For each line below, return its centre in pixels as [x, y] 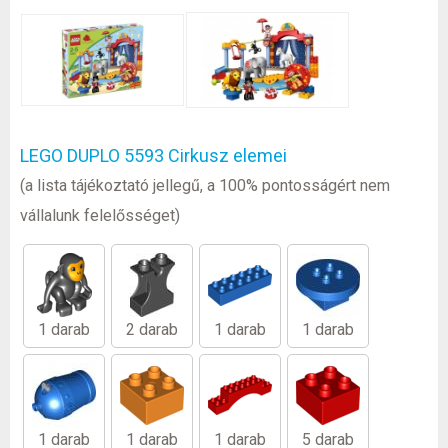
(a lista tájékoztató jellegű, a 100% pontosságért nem [205, 186]
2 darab [152, 330]
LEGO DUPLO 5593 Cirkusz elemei [153, 156]
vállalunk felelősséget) [100, 216]
